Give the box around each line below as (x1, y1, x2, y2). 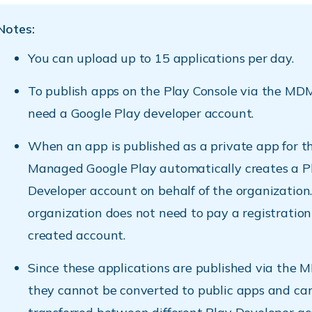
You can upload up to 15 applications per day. (27, 50, 294, 66)
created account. (27, 227, 125, 243)
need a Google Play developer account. (27, 105, 254, 121)
